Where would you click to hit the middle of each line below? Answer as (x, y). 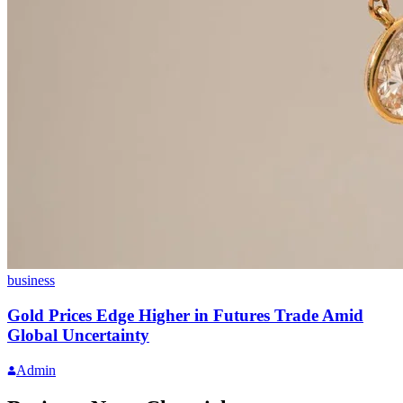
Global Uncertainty (78, 336)
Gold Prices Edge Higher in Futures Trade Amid (185, 316)
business (31, 281)
